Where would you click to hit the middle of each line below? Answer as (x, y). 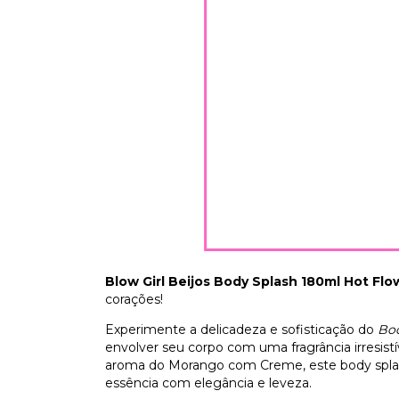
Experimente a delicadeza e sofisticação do (241, 330)
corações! (134, 300)
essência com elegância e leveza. (208, 383)
